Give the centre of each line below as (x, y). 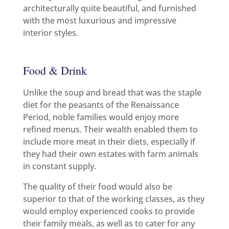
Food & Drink (55, 70)
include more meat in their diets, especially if (109, 141)
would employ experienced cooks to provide (109, 211)
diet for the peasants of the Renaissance (101, 105)
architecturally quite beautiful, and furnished (109, 8)
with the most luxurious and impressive (99, 20)
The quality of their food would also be (97, 186)
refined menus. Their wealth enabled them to (110, 129)
